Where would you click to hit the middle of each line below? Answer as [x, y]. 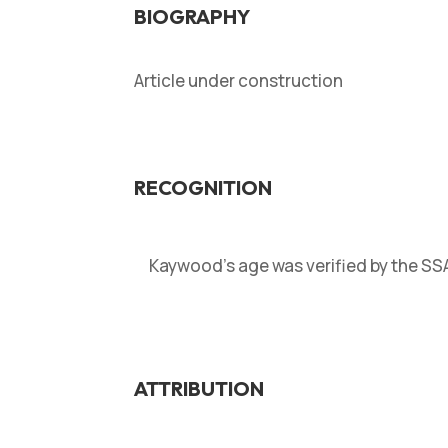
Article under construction [239, 80]
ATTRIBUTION [199, 388]
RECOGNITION [203, 187]
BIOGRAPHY [192, 16]
